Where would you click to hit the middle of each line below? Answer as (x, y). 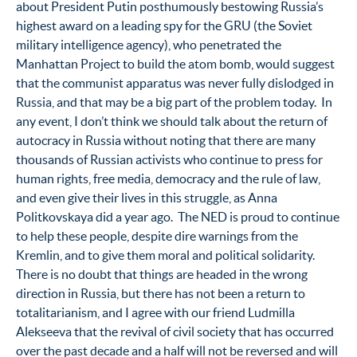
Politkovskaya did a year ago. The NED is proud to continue (178, 216)
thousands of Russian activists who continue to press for (169, 159)
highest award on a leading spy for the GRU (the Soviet (164, 25)
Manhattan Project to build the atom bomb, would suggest (175, 63)
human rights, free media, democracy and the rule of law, (168, 178)
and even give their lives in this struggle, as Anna (147, 197)
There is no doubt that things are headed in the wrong (162, 274)
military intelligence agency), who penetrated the (149, 44)
